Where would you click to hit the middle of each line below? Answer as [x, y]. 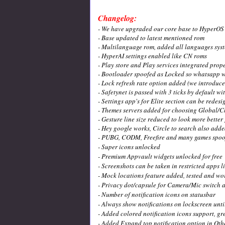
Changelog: [117, 18]
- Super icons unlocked [129, 146]
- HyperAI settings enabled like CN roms [152, 55]
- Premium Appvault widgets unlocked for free [160, 156]
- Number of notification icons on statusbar [157, 194]
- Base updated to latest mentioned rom [151, 37]
